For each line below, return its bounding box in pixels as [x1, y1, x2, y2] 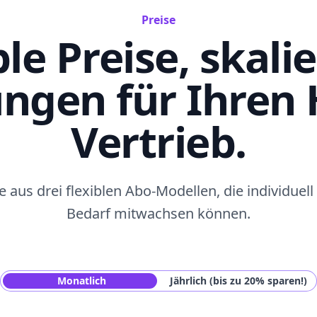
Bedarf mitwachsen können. [67, 204, 250, 223]
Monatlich [57, 274, 106, 287]
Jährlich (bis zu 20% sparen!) [170, 274, 307, 287]
